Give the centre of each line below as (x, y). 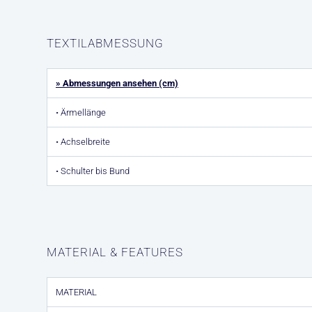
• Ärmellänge (81, 112)
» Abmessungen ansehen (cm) (117, 83)
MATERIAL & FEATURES (115, 252)
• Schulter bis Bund (93, 171)
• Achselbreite (83, 142)
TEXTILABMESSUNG (105, 43)
